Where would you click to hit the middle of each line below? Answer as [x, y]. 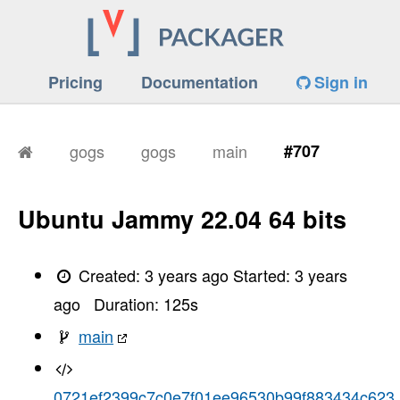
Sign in [339, 83]
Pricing [75, 83]
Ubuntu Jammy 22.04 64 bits [182, 219]
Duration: [129, 303]
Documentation [200, 83]
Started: [264, 275]
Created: [110, 275]
